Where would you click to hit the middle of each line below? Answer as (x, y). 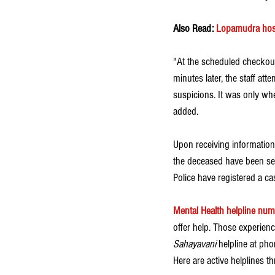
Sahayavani (195, 244)
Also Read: (195, 29)
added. (187, 112)
